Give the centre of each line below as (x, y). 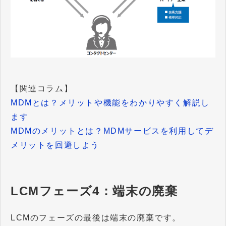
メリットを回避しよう (55, 145)
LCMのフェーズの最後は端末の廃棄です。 (96, 217)
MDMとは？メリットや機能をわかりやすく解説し (110, 102)
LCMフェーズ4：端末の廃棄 (94, 191)
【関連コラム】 (42, 88)
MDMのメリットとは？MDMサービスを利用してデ (112, 131)
